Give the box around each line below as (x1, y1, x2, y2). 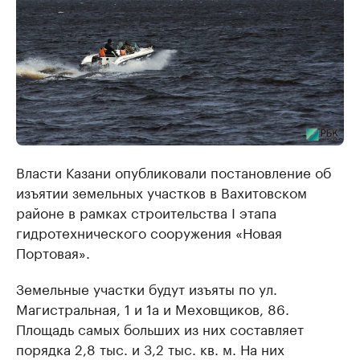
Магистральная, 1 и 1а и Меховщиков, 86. (16, 297, 289, 319)
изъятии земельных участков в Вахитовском (16, 181, 307, 202)
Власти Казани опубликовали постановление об (16, 161, 331, 182)
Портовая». (16, 241, 90, 263)
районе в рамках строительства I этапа (16, 201, 276, 223)
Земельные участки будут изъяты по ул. (16, 277, 277, 299)
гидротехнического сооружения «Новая (16, 221, 282, 243)
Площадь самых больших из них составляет (16, 317, 304, 339)
